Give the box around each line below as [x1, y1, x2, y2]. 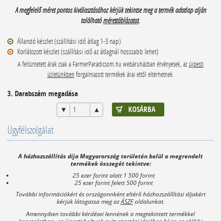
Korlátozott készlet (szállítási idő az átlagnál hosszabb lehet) [17, 46, 158, 56]
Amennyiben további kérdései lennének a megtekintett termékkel [26, 209, 195, 218]
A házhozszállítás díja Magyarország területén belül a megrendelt [18, 152, 203, 161]
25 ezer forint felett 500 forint [74, 178, 153, 186]
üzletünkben [47, 70, 74, 79]
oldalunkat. [133, 197, 165, 206]
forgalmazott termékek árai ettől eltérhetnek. [74, 70, 174, 79]
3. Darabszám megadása [7, 88, 78, 99]
